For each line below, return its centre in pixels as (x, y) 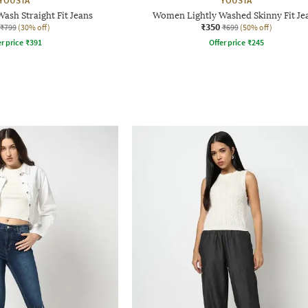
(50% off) (256, 27)
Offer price (227, 42)
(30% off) (34, 27)
